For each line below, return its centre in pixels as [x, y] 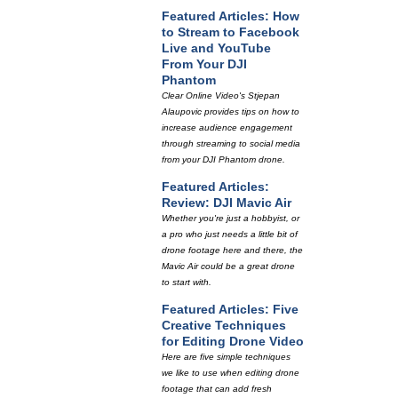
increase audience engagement [227, 127]
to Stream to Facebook [231, 32]
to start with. [187, 282]
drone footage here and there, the [232, 250]
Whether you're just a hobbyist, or [231, 218]
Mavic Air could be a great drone [228, 266]
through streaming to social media [231, 143]
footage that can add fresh [217, 389]
